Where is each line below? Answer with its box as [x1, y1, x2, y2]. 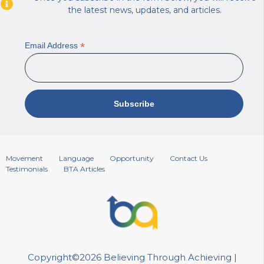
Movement [6, 154, 43, 163]
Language [59, 154, 94, 163]
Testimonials [6, 164, 48, 174]
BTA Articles [64, 164, 105, 174]
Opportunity [110, 154, 154, 163]
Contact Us [170, 154, 207, 163]
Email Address [25, 41, 80, 51]
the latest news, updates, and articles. [68, 5, 222, 16]
